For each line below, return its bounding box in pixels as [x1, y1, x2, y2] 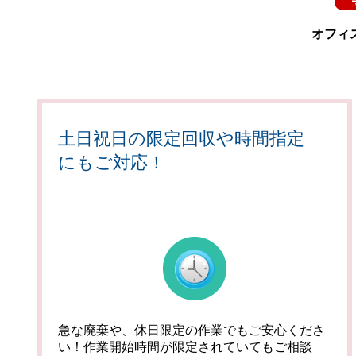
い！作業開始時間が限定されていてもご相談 [58, 340, 312, 354]
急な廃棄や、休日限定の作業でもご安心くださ [58, 323, 325, 337]
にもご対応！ [58, 153, 165, 172]
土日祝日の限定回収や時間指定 [58, 129, 304, 149]
